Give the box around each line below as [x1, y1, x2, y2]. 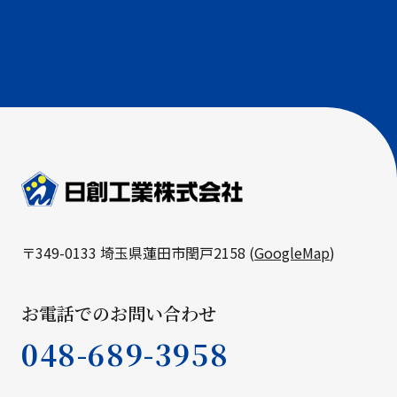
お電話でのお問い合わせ [21, 300, 216, 327]
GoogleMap [254, 242, 330, 264]
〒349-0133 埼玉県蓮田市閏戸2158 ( [21, 242, 254, 264]
